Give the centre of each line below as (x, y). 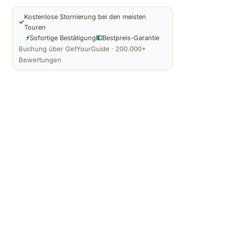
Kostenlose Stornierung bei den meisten (85, 17)
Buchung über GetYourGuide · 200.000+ (82, 48)
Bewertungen (40, 60)
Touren (35, 27)
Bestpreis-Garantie (131, 38)
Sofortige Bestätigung (63, 38)
